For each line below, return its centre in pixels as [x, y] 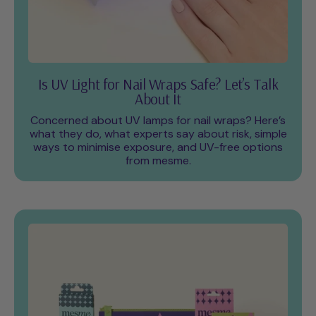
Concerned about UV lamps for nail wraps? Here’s [158, 121]
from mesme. [158, 161]
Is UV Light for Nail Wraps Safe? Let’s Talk [158, 84]
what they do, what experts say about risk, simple [158, 134]
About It [158, 99]
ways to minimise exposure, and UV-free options [158, 147]
